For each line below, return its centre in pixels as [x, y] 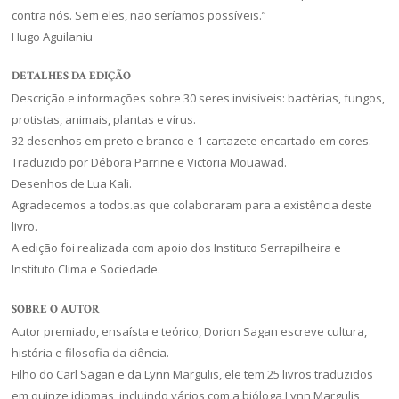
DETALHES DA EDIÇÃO [72, 77]
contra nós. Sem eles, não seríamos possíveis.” [139, 15]
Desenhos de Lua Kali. [72, 184]
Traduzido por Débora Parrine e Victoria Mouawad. [150, 163]
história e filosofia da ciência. [91, 352]
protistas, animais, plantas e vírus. [104, 120]
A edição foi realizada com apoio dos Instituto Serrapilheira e [177, 248]
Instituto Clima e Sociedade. [86, 269]
